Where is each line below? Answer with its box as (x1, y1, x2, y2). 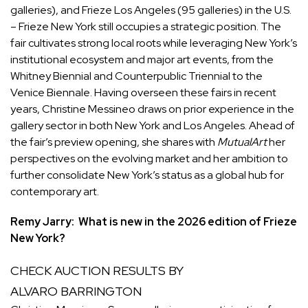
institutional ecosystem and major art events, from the (10, 52, 274, 67)
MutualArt (217, 134, 267, 149)
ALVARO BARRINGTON (10, 283, 142, 299)
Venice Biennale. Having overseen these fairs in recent (10, 85, 276, 100)
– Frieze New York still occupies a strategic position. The (10, 19, 281, 34)
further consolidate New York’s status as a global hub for (10, 167, 284, 182)
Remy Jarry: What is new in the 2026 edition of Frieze (10, 214, 297, 229)
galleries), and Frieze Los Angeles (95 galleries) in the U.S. (10, 2, 291, 17)
